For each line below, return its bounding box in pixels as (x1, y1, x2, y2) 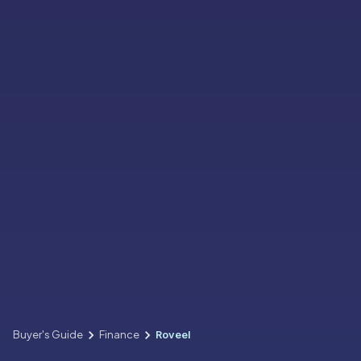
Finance (99, 328, 139, 342)
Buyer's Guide (13, 328, 83, 342)
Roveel (156, 329, 191, 342)
